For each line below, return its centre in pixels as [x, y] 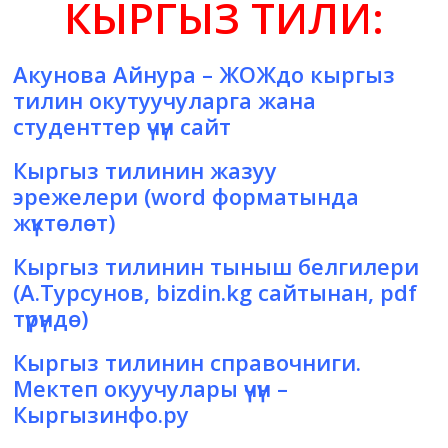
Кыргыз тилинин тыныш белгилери [216, 266]
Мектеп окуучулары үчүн [142, 388]
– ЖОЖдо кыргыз [296, 74]
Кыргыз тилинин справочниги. [187, 362]
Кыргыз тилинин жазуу [145, 170]
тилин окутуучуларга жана [165, 100]
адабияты [50, 46]
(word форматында [249, 196]
